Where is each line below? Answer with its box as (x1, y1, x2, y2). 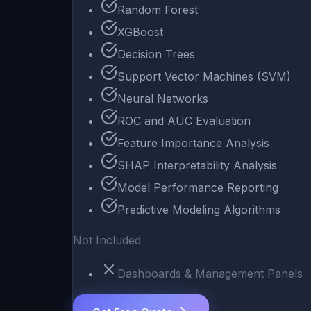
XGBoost (117, 25, 163, 40)
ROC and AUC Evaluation (117, 114, 251, 128)
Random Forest (117, 3, 198, 17)
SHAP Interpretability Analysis (117, 158, 277, 173)
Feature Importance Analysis (117, 136, 269, 151)
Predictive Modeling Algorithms (117, 203, 280, 217)
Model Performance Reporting (117, 180, 278, 195)
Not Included (73, 233, 141, 248)
